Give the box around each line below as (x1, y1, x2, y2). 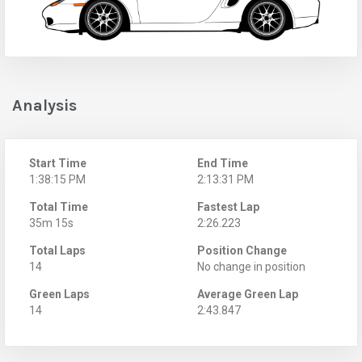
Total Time (29, 200, 88, 213)
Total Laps (29, 243, 86, 257)
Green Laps (29, 287, 90, 301)
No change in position (197, 259, 305, 273)
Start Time (29, 156, 86, 170)
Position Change (197, 243, 287, 257)
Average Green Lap (197, 287, 298, 301)
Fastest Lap (197, 200, 259, 213)
